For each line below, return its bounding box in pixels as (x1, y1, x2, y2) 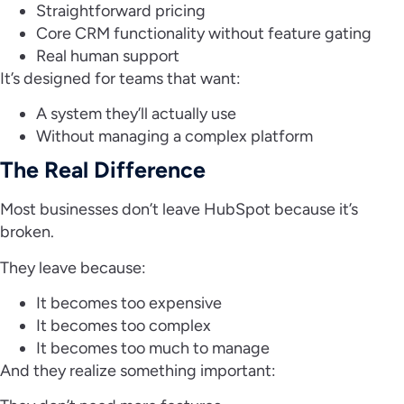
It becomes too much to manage (36, 337, 273, 358)
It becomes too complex (36, 315, 215, 335)
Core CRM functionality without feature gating (36, 23, 375, 43)
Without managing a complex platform (36, 126, 317, 147)
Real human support (36, 45, 183, 66)
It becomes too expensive (36, 292, 225, 313)
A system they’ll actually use (36, 104, 240, 124)
